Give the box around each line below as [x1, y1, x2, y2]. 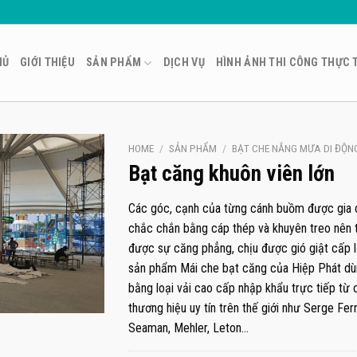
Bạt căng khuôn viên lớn [127, 160, 335, 186]
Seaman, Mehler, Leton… [127, 320, 249, 336]
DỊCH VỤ [163, 56, 205, 69]
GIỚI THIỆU [20, 56, 75, 69]
